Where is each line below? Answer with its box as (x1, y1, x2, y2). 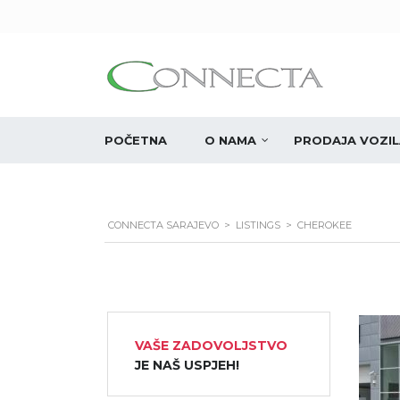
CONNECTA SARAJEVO (108, 219, 219, 231)
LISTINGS (236, 219, 280, 231)
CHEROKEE (297, 219, 352, 231)
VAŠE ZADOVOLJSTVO (134, 337, 287, 354)
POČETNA (104, 133, 167, 147)
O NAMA (204, 133, 256, 147)
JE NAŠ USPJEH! (134, 357, 239, 373)
